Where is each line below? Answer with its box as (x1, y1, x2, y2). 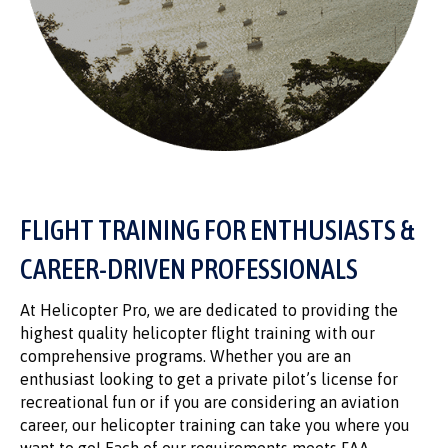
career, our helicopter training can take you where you (20, 416, 410, 435)
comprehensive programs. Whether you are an (20, 347, 351, 366)
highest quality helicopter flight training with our (20, 324, 375, 343)
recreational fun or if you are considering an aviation (20, 393, 399, 412)
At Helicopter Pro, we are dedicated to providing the (20, 301, 398, 320)
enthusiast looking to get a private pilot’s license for (20, 370, 398, 389)
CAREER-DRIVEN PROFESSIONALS (20, 253, 358, 286)
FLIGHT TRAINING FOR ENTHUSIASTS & (20, 214, 415, 247)
